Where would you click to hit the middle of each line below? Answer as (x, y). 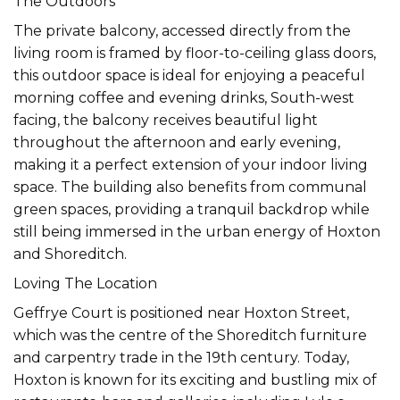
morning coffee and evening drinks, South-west (184, 97)
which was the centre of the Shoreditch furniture (190, 335)
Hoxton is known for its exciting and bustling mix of (195, 379)
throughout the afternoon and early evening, (177, 142)
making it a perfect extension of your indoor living (191, 164)
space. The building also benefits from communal (190, 187)
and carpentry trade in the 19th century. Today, (181, 357)
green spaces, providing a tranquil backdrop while (192, 209)
